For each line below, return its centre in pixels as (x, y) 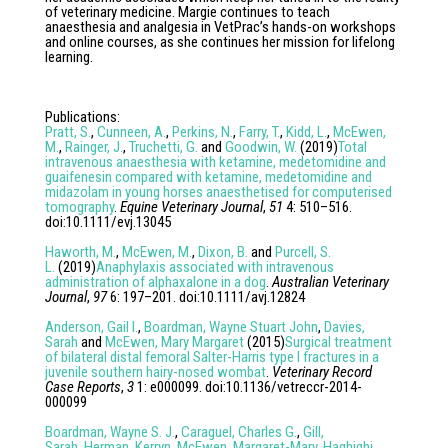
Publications (80, 117)
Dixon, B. (222, 252)
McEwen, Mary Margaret (174, 342)
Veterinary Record (321, 372)
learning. (68, 57)
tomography (79, 207)
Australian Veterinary (330, 282)
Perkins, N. (202, 132)
